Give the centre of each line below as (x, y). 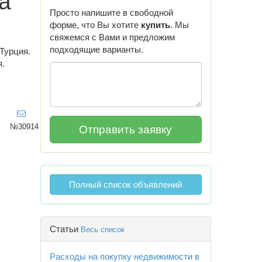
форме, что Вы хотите (95, 25)
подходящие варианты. (96, 49)
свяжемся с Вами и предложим (112, 37)
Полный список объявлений (126, 184)
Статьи (65, 229)
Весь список (102, 229)
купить (155, 25)
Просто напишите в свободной (111, 13)
